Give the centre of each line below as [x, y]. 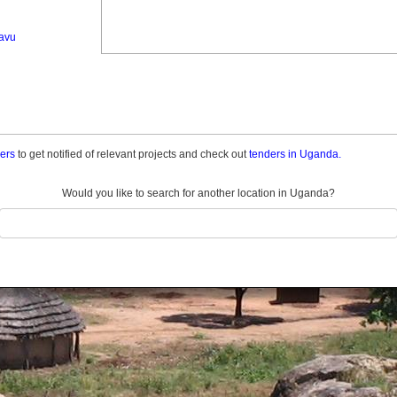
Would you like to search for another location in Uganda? [198, 193]
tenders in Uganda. [295, 154]
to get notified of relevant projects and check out [132, 154]
